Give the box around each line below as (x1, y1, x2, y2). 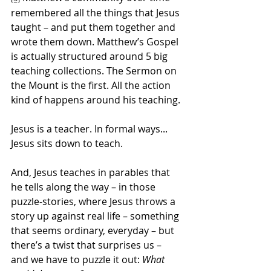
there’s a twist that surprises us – (11, 238, 164, 252)
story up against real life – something (11, 209, 181, 223)
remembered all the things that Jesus (11, 5, 182, 19)
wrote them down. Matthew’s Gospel (11, 34, 181, 48)
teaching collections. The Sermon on (11, 64, 179, 77)
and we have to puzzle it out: (11, 252, 142, 266)
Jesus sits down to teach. (11, 136, 123, 150)
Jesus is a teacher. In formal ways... (11, 122, 170, 135)
